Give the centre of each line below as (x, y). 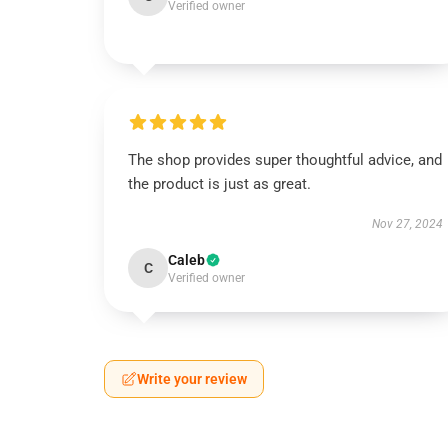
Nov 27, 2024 (407, 224)
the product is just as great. (219, 184)
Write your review (192, 379)
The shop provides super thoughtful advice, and (285, 160)
